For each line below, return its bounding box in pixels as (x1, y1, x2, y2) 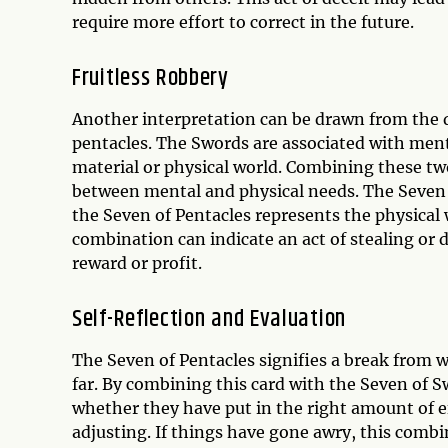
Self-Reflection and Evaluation (72, 300, 346, 337)
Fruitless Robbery (72, 59, 229, 96)
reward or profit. (72, 252, 202, 273)
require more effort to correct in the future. (72, 11, 414, 32)
